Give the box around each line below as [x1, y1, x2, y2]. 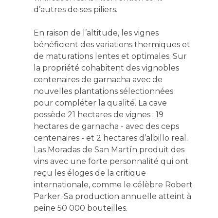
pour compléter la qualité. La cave [33, 98, 167, 108]
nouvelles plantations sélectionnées [33, 86, 173, 96]
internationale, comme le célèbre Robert [33, 180, 193, 189]
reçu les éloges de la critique [33, 168, 146, 178]
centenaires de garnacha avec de [33, 74, 163, 84]
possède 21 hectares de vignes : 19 [33, 109, 163, 119]
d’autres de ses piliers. [33, 4, 117, 14]
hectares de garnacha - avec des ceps [33, 121, 179, 131]
